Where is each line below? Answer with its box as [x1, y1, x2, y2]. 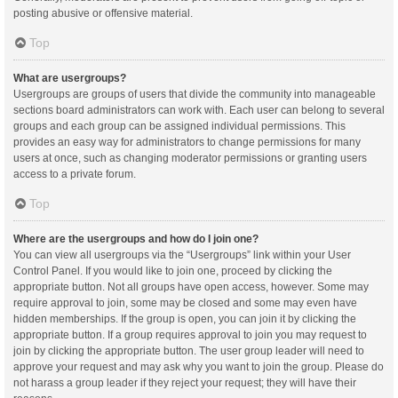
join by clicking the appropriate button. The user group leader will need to [13, 344, 364, 357]
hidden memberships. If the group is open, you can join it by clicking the [13, 312, 356, 325]
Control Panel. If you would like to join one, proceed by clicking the [13, 264, 332, 277]
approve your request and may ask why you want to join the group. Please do [13, 360, 384, 373]
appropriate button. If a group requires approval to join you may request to [13, 328, 367, 341]
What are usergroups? [13, 71, 126, 84]
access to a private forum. [13, 167, 136, 180]
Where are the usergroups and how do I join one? [13, 232, 259, 245]
